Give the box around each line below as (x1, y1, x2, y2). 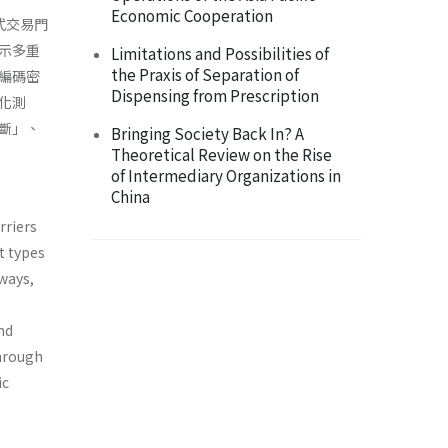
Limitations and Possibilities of (111, 42, 329, 65)
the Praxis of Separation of (111, 63, 299, 86)
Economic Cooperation (111, 4, 273, 27)
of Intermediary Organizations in (111, 164, 341, 187)
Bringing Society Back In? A (111, 122, 304, 145)
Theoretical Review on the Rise (111, 143, 332, 166)
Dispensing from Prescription (111, 84, 319, 107)
